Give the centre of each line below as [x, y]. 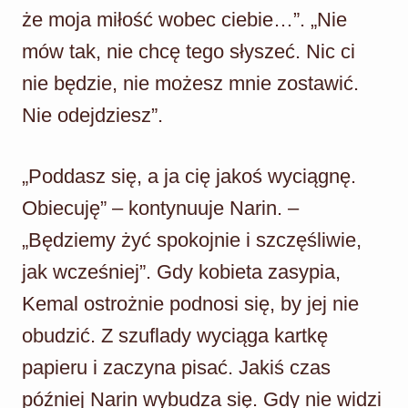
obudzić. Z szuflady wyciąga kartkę [175, 335]
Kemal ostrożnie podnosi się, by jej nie [190, 303]
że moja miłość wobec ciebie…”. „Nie [184, 19]
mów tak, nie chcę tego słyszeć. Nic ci [189, 51]
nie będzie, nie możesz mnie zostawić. [190, 83]
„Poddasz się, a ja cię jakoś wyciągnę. [189, 176]
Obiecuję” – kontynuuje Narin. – [160, 208]
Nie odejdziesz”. [92, 115]
